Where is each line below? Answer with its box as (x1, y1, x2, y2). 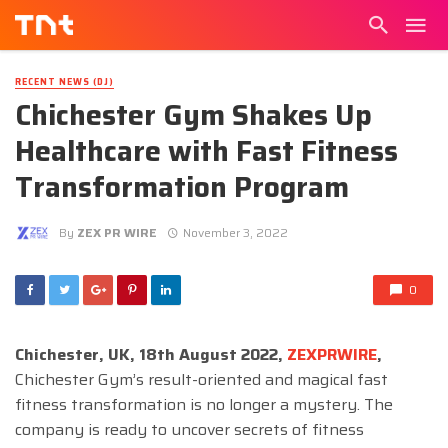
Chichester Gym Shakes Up (15, 93, 372, 138)
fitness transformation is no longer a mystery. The (15, 392, 393, 418)
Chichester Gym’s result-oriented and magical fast (15, 367, 388, 393)
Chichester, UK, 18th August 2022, (15, 342, 287, 368)
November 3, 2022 (182, 222, 288, 242)
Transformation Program (15, 165, 349, 210)
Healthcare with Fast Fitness (15, 129, 398, 174)
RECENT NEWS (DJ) (15, 75, 114, 89)
